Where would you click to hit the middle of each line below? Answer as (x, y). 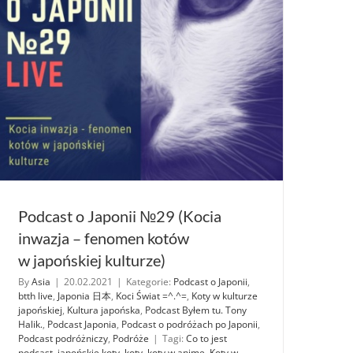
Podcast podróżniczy (63, 339)
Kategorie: (150, 282)
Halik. (30, 325)
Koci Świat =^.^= (151, 296)
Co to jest (206, 339)
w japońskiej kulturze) (92, 260)
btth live (35, 296)
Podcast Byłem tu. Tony (196, 310)
